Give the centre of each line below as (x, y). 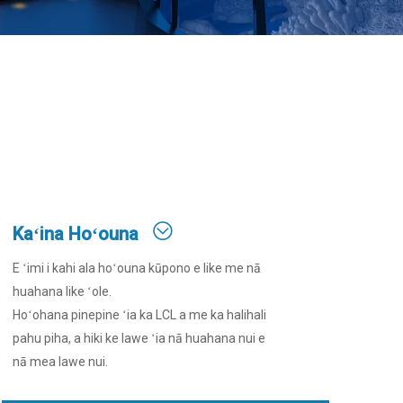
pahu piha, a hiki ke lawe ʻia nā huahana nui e (139, 338)
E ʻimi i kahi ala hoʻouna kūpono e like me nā (137, 268)
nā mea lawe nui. (60, 362)
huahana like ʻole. (63, 291)
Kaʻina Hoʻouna (76, 234)
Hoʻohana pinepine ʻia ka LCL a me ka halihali (139, 315)
